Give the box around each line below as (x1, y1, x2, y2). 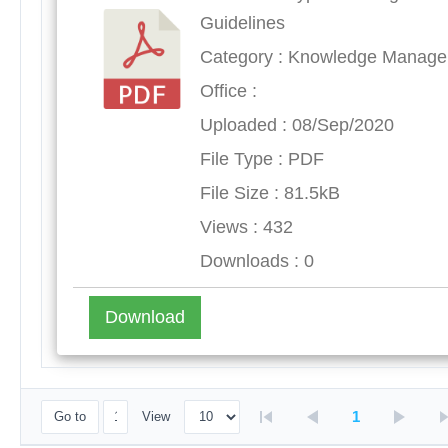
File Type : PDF (200, 149, 324, 169)
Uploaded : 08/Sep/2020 (200, 115, 394, 135)
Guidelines (200, 13, 285, 33)
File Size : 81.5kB (200, 183, 340, 203)
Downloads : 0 (200, 251, 314, 271)
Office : (200, 81, 257, 101)
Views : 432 (200, 217, 293, 237)
